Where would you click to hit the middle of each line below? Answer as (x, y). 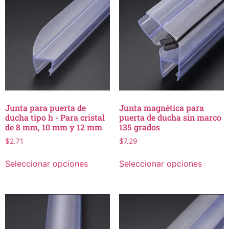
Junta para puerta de (45, 107)
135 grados (139, 127)
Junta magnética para (161, 107)
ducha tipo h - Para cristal (55, 117)
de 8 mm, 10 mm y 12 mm (54, 127)
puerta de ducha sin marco (170, 117)
